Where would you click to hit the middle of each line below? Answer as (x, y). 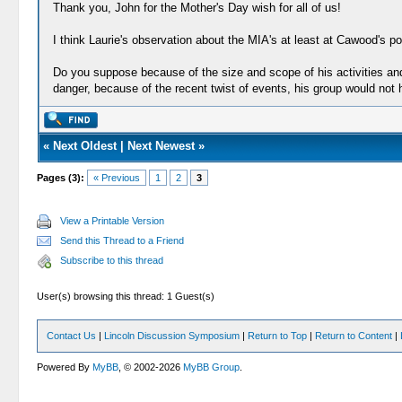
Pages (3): (61, 178)
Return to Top (278, 336)
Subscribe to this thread (112, 260)
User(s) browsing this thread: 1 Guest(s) (126, 296)
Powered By (65, 367)
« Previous (117, 178)
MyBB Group (212, 367)
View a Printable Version (113, 221)
